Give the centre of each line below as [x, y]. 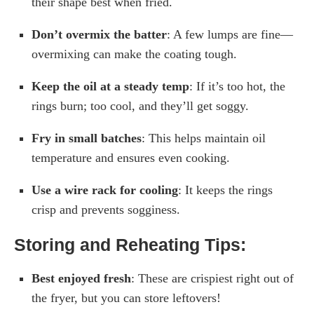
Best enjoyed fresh [81, 279]
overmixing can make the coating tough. [134, 54]
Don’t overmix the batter [99, 35]
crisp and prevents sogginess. [106, 210]
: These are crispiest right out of [212, 279]
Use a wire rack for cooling [105, 190]
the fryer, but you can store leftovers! [126, 298]
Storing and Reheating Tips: [130, 245]
